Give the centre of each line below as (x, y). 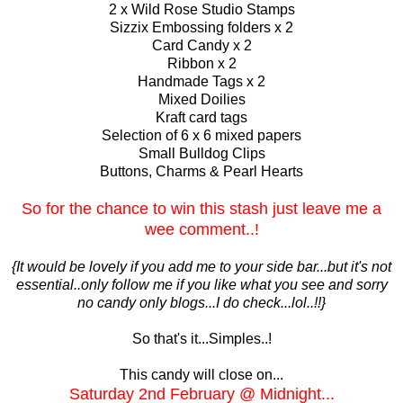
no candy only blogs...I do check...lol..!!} (201, 302)
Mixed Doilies (201, 99)
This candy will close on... (201, 374)
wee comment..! (201, 229)
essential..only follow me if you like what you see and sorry (201, 284)
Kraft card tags (201, 117)
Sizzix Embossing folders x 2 (201, 27)
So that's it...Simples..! (201, 338)
